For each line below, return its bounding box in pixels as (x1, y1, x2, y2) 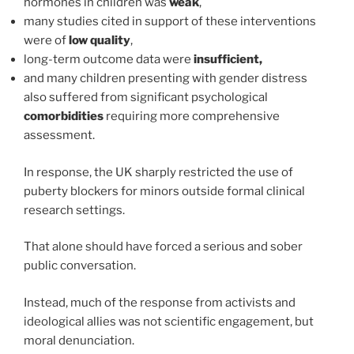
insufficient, (194, 52, 262, 67)
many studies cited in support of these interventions (24, 14, 316, 29)
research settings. (24, 202, 125, 217)
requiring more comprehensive (104, 109, 280, 124)
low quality (69, 33, 130, 48)
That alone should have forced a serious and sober (24, 239, 303, 254)
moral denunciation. (24, 333, 134, 348)
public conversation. (24, 258, 136, 273)
